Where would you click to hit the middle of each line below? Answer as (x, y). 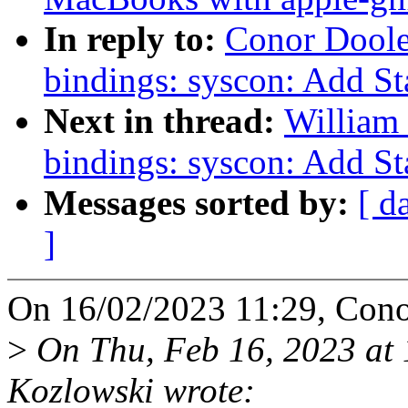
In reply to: (134, 39)
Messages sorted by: (201, 203)
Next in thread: (164, 121)
